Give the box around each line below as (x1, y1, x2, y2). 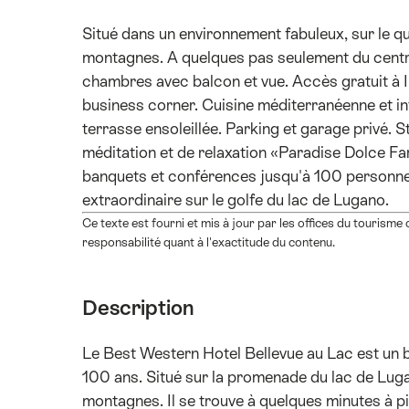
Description (82, 296, 194, 320)
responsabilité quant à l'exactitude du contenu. (82, 236, 335, 250)
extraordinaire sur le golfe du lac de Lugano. (82, 191, 389, 210)
